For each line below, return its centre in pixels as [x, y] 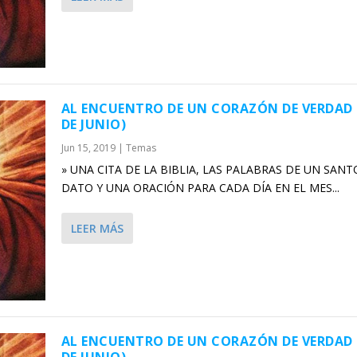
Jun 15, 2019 [88, 148]
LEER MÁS [97, 229]
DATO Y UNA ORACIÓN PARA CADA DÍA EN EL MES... [200, 188]
